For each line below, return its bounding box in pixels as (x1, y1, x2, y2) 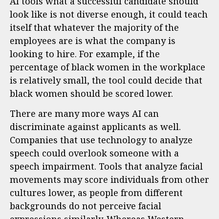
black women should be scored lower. (10, 87, 173, 99)
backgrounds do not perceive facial (10, 199, 161, 212)
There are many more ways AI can (10, 107, 159, 119)
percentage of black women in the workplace (10, 61, 205, 73)
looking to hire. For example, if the (10, 47, 160, 60)
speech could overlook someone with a (10, 147, 179, 159)
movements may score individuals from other (10, 173, 209, 185)
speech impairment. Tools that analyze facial (10, 160, 203, 172)
